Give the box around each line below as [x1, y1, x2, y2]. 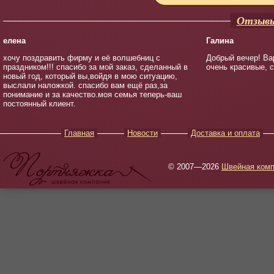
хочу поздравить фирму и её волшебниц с [3, 53, 160, 62]
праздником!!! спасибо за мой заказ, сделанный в [3, 62, 188, 72]
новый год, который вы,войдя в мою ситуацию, [3, 72, 177, 81]
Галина [206, 36, 234, 45]
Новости [127, 128, 158, 138]
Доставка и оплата [191, 128, 260, 138]
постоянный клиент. [3, 99, 76, 108]
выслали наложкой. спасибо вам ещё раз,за [3, 81, 168, 90]
